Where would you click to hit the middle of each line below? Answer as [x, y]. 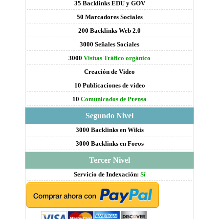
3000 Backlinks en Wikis [109, 130]
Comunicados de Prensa [114, 99]
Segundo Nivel [109, 116]
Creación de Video [109, 72]
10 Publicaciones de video [109, 86]
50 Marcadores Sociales [109, 17]
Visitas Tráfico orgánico [117, 58]
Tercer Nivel [109, 160]
